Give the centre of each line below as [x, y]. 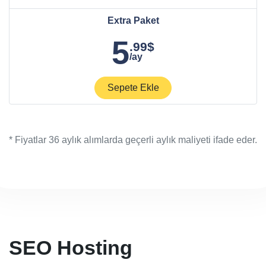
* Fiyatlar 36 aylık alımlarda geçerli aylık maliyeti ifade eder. [133, 140]
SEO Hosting [71, 248]
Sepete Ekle [133, 88]
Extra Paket [133, 21]
